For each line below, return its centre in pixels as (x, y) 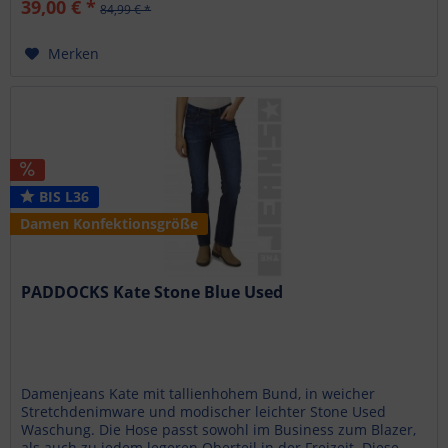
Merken (74, 54)
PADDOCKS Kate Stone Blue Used (152, 292)
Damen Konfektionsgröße (109, 224)
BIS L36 (62, 197)
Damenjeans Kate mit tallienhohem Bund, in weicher (198, 394)
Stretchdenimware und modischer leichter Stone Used (204, 412)
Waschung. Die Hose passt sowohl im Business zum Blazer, (219, 430)
